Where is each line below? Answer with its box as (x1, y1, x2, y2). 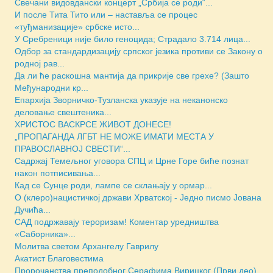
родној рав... (15, 58, 65, 68)
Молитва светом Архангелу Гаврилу (15, 241, 158, 251)
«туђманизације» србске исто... (15, 21, 140, 32)
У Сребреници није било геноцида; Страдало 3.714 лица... (15, 34, 250, 44)
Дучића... (15, 204, 51, 214)
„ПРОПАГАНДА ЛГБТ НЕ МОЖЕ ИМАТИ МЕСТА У (15, 131, 214, 141)
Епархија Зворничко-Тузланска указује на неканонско (15, 94, 228, 105)
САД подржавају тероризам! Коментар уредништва (15, 216, 219, 227)
